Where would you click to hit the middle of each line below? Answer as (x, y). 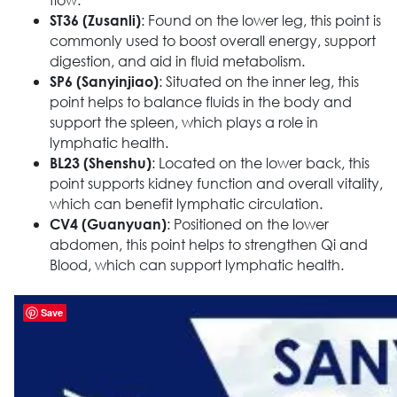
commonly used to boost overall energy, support (212, 41)
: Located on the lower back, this (260, 163)
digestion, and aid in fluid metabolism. (177, 61)
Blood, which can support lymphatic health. (196, 265)
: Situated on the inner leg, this (258, 82)
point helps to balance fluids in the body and (200, 102)
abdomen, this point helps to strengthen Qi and (208, 245)
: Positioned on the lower (247, 224)
